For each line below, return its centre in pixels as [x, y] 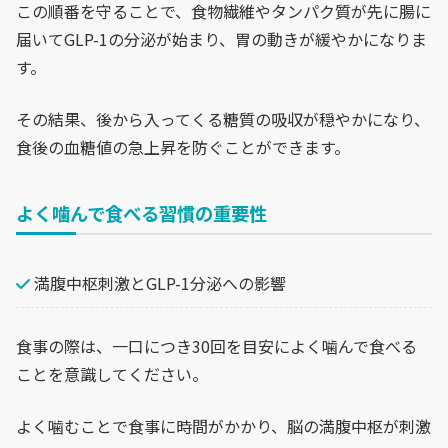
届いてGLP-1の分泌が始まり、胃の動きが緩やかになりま [221, 38]
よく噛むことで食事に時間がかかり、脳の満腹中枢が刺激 [223, 425]
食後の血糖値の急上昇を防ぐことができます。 [183, 146]
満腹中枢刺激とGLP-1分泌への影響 [158, 282]
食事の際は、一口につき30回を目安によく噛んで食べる [216, 345]
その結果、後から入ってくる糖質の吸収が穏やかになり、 [223, 118]
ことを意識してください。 [112, 373]
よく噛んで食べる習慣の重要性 [141, 212]
